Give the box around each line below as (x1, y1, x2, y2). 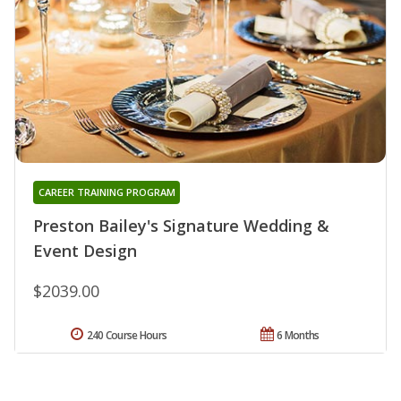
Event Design (33, 240, 137, 262)
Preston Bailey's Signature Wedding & (33, 215, 329, 237)
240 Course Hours (86, 328, 167, 344)
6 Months (277, 328, 320, 344)
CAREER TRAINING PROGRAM (38, 185, 175, 200)
